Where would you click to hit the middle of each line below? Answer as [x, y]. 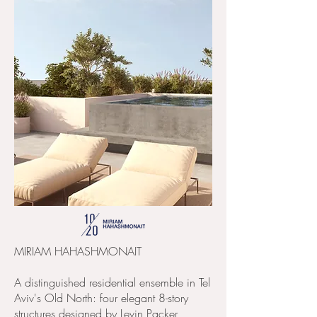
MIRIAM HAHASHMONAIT [78, 251]
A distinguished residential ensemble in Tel [112, 282]
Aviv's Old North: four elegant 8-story [101, 298]
